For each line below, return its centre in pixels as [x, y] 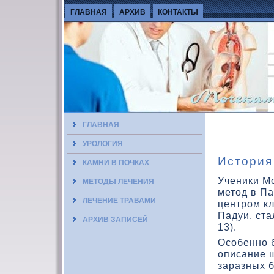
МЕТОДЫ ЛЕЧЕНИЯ [118, 182]
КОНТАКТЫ [178, 12]
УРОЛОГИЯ [103, 144]
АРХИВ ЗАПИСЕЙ [115, 220]
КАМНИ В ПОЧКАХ [116, 163]
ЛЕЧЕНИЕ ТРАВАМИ [119, 201]
